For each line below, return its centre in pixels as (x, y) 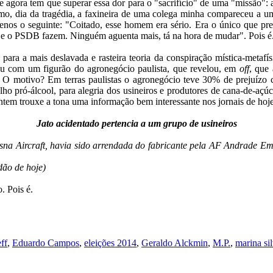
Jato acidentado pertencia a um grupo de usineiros (136, 123)
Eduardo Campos (46, 243)
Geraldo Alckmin (175, 243)
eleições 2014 (110, 243)
